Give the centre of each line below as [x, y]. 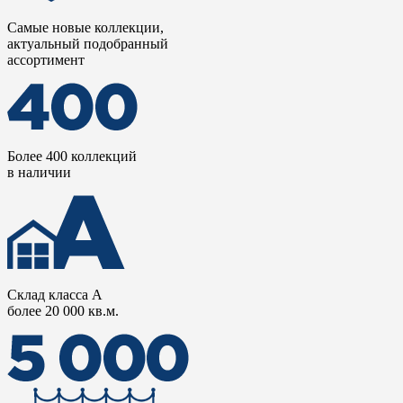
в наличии [39, 172]
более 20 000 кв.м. [63, 311]
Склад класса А [55, 295]
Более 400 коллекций [72, 156]
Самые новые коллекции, [85, 27]
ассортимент [46, 60]
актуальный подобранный [88, 44]
